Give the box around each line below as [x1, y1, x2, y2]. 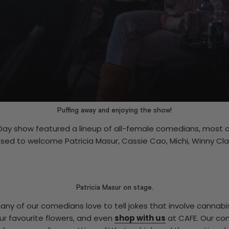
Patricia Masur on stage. [76, 184, 153, 192]
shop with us [114, 213, 166, 223]
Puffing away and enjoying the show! [57, 106, 172, 114]
